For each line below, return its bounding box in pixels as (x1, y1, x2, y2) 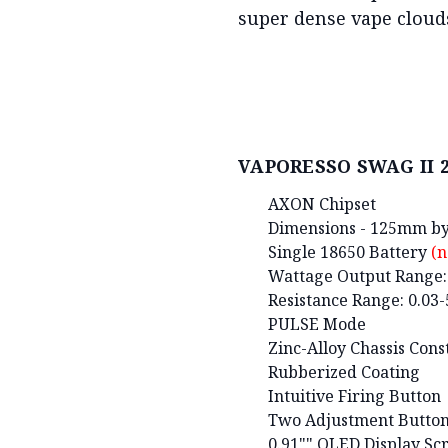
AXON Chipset (268, 192, 376, 215)
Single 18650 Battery (268, 240, 431, 263)
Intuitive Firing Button (268, 384, 441, 407)
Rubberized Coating (268, 360, 420, 383)
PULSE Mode (268, 312, 366, 335)
